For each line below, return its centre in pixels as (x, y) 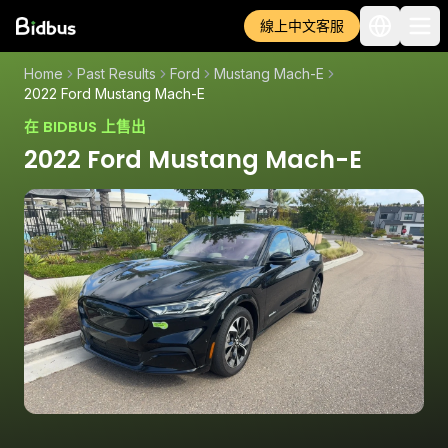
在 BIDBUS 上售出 (85, 127)
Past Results (116, 73)
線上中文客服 (302, 25)
